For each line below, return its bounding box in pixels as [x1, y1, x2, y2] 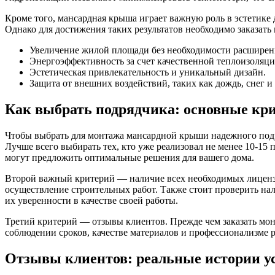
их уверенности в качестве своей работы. [5, 195, 178, 206]
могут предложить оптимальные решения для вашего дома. [5, 152, 254, 163]
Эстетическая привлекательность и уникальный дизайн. [29, 66, 266, 77]
